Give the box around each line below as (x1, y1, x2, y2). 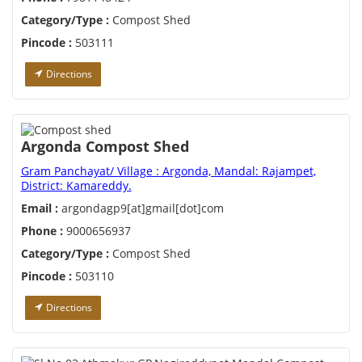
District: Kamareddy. (20, 178, 132, 194)
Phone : (20, 223, 63, 239)
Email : (20, 200, 58, 217)
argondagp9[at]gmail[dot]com (57, 200, 224, 217)
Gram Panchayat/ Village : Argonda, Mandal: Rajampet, (20, 163, 316, 179)
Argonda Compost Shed (20, 137, 189, 157)
